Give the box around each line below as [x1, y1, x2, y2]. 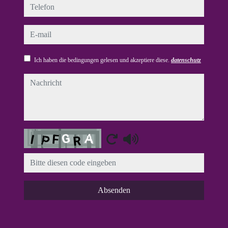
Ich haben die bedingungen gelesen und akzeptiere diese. [34, 56, 171, 64]
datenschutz [171, 56, 201, 64]
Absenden [98, 186, 130, 194]
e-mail [23, 26, 47, 36]
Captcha [23, 130, 53, 140]
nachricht [23, 75, 58, 85]
